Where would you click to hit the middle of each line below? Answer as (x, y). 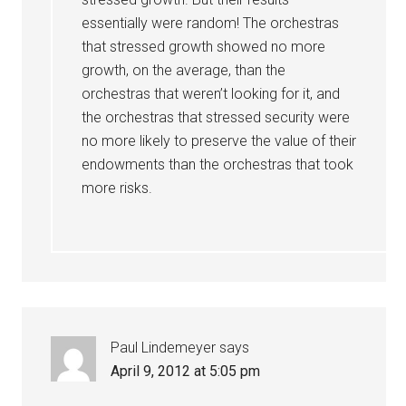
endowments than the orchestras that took (218, 164)
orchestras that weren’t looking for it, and (211, 94)
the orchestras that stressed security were (216, 117)
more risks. (117, 188)
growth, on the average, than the (184, 70)
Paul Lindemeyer (164, 348)
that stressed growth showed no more (204, 47)
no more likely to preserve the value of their (219, 141)
